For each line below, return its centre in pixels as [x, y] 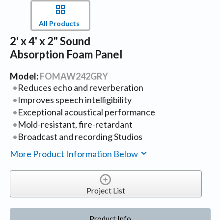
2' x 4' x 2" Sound [50, 41]
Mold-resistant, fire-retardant [75, 124]
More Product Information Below [74, 154]
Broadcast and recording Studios [80, 136]
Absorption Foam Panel [66, 54]
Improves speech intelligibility [75, 99]
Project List [106, 191]
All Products [59, 24]
